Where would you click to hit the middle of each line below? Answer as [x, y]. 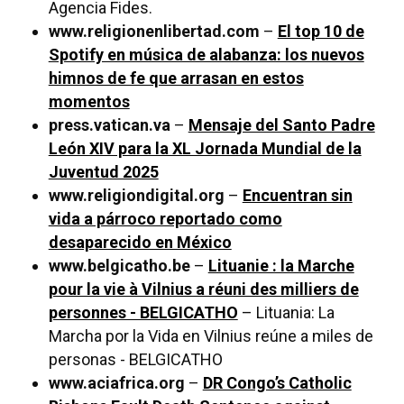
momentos [89, 102]
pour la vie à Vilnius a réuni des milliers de [203, 289]
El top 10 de [321, 32]
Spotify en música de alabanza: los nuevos [206, 55]
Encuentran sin [297, 196]
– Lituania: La [286, 313]
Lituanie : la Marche [281, 266]
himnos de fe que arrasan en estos [176, 78]
